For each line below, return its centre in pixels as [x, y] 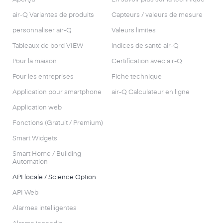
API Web [25, 193]
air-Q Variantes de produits [53, 15]
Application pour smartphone [57, 93]
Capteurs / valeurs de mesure [157, 15]
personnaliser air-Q [42, 31]
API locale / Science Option [54, 178]
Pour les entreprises [43, 77]
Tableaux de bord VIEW [48, 46]
